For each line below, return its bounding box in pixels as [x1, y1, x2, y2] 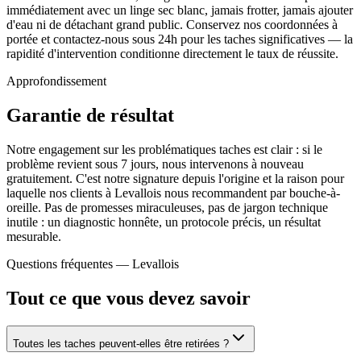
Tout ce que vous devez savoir [6, 288, 251, 309]
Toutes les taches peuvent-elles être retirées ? [13, 337, 229, 350]
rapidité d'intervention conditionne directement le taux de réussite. [6, 47, 338, 61]
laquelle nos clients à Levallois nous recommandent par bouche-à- [6, 186, 340, 201]
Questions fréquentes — [6, 257, 132, 272]
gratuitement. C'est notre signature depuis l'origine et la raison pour [6, 172, 344, 186]
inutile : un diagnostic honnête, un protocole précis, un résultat [6, 215, 321, 230]
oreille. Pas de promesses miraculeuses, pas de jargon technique [6, 201, 328, 215]
